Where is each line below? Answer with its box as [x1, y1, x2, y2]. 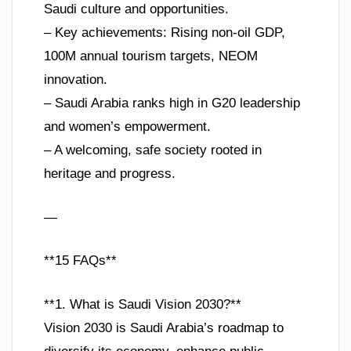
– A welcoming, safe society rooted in [44, 143, 262, 158]
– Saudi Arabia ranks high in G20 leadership [44, 96, 300, 111]
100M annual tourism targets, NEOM [44, 49, 258, 64]
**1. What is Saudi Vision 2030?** [44, 296, 241, 312]
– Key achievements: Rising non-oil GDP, [44, 25, 285, 41]
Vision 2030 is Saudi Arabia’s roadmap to [44, 320, 284, 335]
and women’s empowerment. [44, 119, 211, 135]
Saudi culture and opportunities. [44, 2, 229, 17]
